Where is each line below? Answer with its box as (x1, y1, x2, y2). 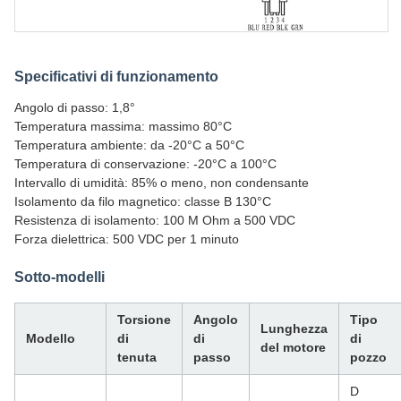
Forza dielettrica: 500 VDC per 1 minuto (14, 232, 239, 246)
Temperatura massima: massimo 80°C (14, 119, 232, 133)
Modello (26, 331, 75, 346)
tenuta (117, 350, 157, 364)
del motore (260, 340, 326, 354)
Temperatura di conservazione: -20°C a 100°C (14, 157, 277, 171)
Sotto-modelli (14, 269, 105, 285)
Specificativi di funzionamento (14, 69, 218, 84)
